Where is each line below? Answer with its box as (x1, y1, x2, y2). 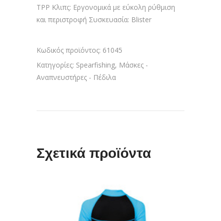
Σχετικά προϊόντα (37, 145, 151, 161)
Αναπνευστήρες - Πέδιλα (37, 73, 116, 82)
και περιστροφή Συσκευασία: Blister (37, 15, 151, 24)
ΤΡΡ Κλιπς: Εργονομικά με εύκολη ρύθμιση (37, 2, 175, 12)
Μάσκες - (119, 60, 148, 70)
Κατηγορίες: (37, 60, 76, 70)
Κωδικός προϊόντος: (37, 45, 103, 55)
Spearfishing (76, 60, 115, 70)
